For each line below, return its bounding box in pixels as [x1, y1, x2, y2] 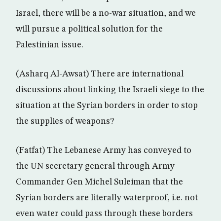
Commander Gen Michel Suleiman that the [16, 178, 183, 186]
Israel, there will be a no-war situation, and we [16, 9, 196, 18]
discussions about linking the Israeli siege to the [16, 85, 204, 94]
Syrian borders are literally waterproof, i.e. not [16, 193, 198, 202]
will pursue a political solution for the [16, 25, 163, 34]
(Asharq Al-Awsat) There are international [16, 70, 184, 78]
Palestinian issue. [16, 40, 83, 49]
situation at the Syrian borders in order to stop [16, 101, 198, 110]
